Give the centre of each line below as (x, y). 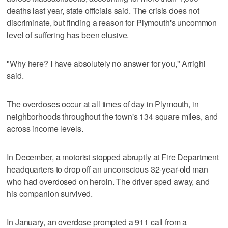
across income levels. (45, 128)
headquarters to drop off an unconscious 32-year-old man (107, 169)
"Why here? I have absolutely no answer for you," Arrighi (106, 63)
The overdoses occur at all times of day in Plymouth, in (103, 104)
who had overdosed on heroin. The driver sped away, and (108, 181)
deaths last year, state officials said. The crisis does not (103, 10)
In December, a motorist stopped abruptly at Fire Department (113, 157)
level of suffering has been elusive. (68, 35)
